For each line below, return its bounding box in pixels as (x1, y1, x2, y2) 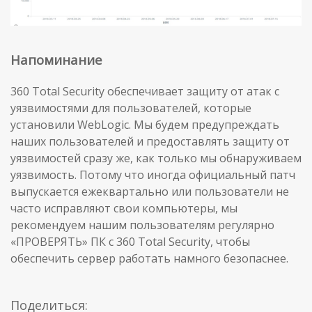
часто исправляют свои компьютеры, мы (10, 201, 237, 217)
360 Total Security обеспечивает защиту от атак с (10, 84, 279, 100)
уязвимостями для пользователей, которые (10, 100, 251, 116)
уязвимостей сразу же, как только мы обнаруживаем (10, 150, 302, 166)
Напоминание (10, 51, 102, 69)
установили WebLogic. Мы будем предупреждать (10, 117, 279, 133)
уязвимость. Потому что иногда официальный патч (10, 167, 295, 183)
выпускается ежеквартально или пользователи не (10, 184, 289, 200)
